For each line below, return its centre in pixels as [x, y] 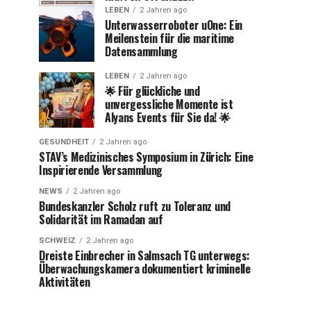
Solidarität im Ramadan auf [101, 219]
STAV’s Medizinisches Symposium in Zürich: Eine [146, 157]
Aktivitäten [65, 282]
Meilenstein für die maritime [170, 38]
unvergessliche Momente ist [169, 104]
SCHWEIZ [57, 241]
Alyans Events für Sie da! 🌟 [168, 117]
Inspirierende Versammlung [101, 170]
